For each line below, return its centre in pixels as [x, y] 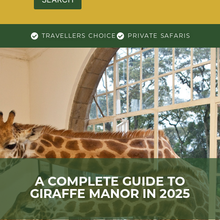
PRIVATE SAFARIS [159, 36]
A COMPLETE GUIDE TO [110, 181]
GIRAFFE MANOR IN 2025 [110, 193]
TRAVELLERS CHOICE [79, 36]
